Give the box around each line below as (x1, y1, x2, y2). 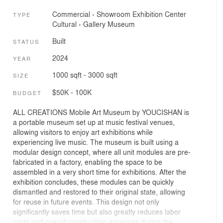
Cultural (52, 19, 77, 29)
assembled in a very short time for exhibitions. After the (13, 167, 186, 177)
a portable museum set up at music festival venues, (13, 117, 175, 127)
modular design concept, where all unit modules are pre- (13, 147, 191, 157)
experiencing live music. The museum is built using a (13, 137, 179, 147)
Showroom (96, 9, 130, 19)
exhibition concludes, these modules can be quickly (13, 177, 174, 187)
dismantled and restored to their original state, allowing (13, 187, 185, 197)
